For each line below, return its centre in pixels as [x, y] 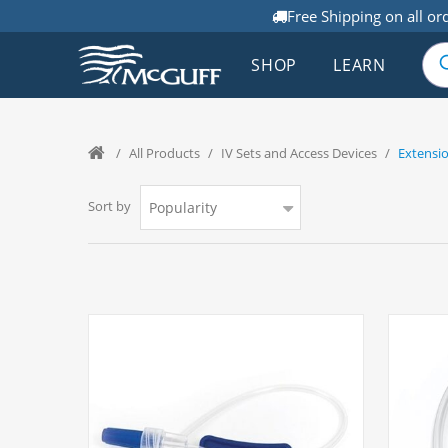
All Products [164, 153]
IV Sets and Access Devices [299, 153]
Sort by [109, 206]
